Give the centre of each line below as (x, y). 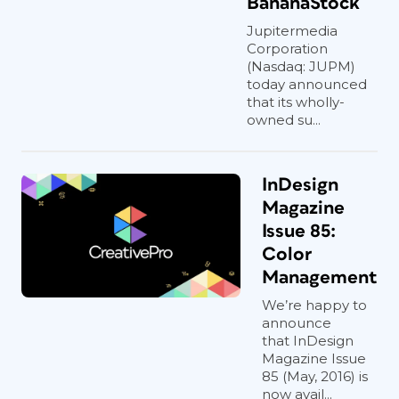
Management (320, 277)
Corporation (287, 49)
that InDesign (308, 341)
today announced (307, 84)
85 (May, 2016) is (315, 376)
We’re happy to (314, 305)
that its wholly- (296, 102)
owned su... (284, 120)
